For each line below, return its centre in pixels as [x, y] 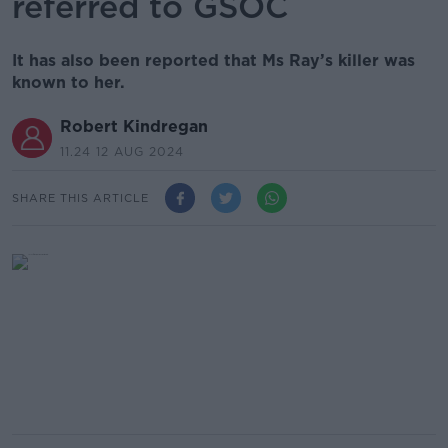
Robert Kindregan [134, 126]
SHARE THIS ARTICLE [80, 197]
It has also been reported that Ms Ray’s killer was [213, 60]
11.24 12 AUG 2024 [122, 151]
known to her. [68, 82]
